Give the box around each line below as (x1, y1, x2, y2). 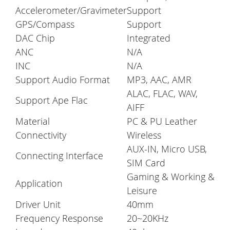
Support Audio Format (15, 73, 110, 86)
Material (15, 115, 50, 128)
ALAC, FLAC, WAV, (127, 87, 198, 100)
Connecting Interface (15, 149, 103, 162)
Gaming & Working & (127, 170, 215, 183)
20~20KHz (127, 212, 168, 225)
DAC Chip (15, 32, 55, 45)
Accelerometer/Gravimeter (15, 4, 127, 17)
